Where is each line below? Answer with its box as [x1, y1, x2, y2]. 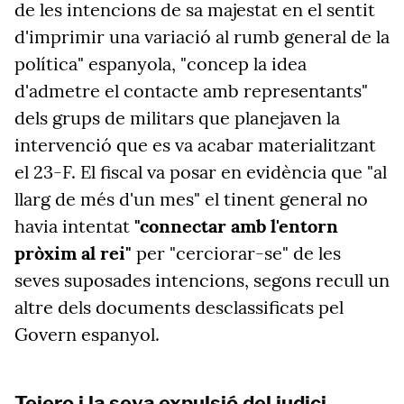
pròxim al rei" [14, 242, 132, 264]
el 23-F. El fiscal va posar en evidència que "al [14, 161, 387, 183]
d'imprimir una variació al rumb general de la [14, 25, 390, 48]
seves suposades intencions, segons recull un [14, 269, 390, 291]
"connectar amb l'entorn [134, 215, 338, 237]
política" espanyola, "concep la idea [14, 52, 307, 75]
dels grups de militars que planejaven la [14, 106, 340, 129]
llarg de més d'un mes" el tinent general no [14, 188, 368, 210]
